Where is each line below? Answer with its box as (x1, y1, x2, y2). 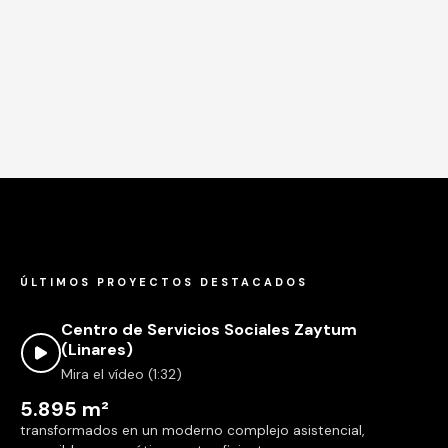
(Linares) (61, 339, 133, 360)
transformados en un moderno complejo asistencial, (20, 422, 364, 439)
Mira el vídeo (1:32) (61, 365, 182, 383)
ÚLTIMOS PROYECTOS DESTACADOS (20, 275, 308, 289)
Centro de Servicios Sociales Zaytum (61, 319, 357, 340)
